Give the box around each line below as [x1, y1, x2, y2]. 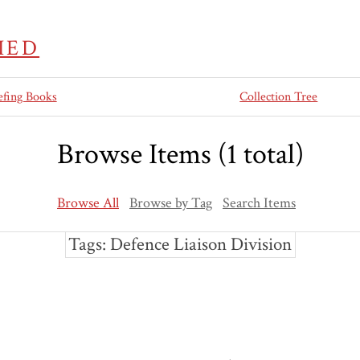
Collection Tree [239, 88, 318, 105]
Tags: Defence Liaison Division [68, 232, 292, 256]
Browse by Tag [129, 194, 212, 213]
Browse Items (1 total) [56, 136, 304, 174]
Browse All [57, 194, 119, 213]
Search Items [223, 194, 296, 213]
